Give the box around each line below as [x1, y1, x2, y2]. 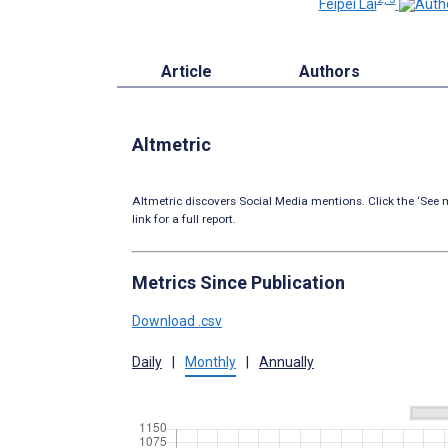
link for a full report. [132, 211, 236, 226]
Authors [299, 61, 361, 81]
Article [160, 61, 212, 81]
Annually [259, 353, 314, 370]
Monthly [185, 353, 236, 370]
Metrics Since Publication [132, 271, 345, 293]
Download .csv [132, 312, 222, 329]
